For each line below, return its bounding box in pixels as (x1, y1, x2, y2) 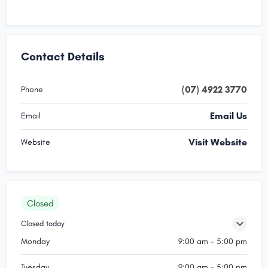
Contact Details (21, 49, 105, 63)
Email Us (210, 109, 247, 121)
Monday (21, 236, 50, 246)
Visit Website (188, 136, 247, 148)
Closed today (21, 218, 65, 228)
